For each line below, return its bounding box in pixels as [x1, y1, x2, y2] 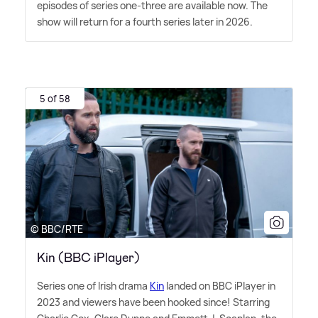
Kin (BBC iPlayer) [37, 249, 140, 267]
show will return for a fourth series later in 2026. [37, 14, 253, 28]
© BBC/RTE [31, 222, 83, 236]
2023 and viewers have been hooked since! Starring [37, 295, 270, 309]
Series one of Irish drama [37, 279, 150, 293]
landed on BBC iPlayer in [164, 279, 275, 293]
